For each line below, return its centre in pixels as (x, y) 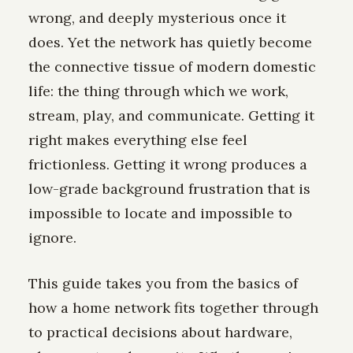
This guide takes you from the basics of (163, 283)
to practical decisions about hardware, (160, 332)
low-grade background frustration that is (169, 188)
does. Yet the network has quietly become (170, 42)
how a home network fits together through (173, 307)
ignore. (52, 237)
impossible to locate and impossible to (160, 213)
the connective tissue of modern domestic (172, 66)
